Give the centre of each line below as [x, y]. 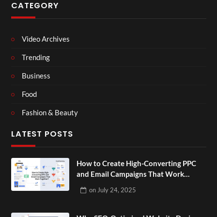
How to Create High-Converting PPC [136, 163]
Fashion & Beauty [50, 112]
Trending [36, 57]
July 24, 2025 [116, 190]
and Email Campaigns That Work [130, 174]
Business [36, 76]
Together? [93, 185]
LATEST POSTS [42, 134]
